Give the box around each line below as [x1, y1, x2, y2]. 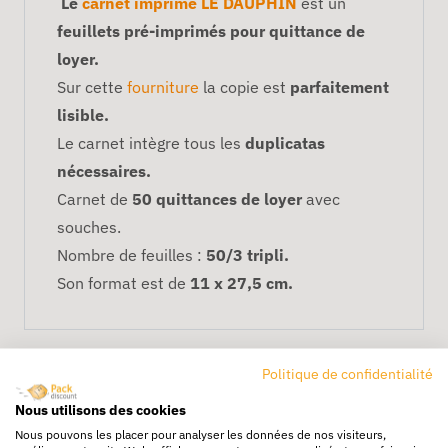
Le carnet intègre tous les [57, 132, 245, 153]
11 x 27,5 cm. [186, 272, 293, 293]
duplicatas [245, 132, 325, 153]
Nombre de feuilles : [57, 244, 206, 265]
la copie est [203, 76, 286, 97]
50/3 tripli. [206, 244, 289, 265]
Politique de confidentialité [262, 364, 433, 382]
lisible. [57, 104, 109, 125]
